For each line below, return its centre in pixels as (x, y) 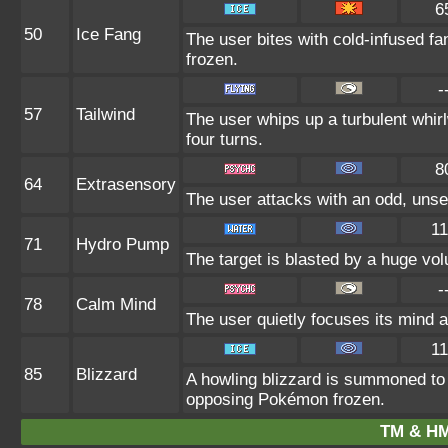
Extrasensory (126, 184)
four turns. (224, 139)
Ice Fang (108, 34)
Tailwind (105, 114)
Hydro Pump (122, 244)
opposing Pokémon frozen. (285, 399)
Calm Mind (116, 304)
